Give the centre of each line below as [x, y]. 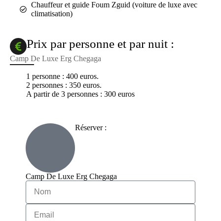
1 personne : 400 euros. [62, 76]
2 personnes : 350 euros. [64, 85]
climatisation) [52, 14]
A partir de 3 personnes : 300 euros [80, 94]
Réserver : [91, 127]
